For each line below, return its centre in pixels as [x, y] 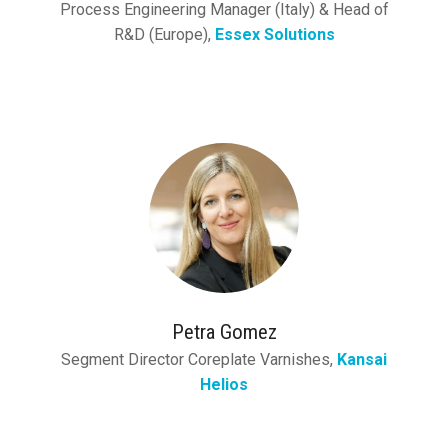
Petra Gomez [224, 331]
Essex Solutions [274, 34]
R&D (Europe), [164, 34]
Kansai [362, 359]
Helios [224, 384]
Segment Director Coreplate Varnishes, [199, 359]
